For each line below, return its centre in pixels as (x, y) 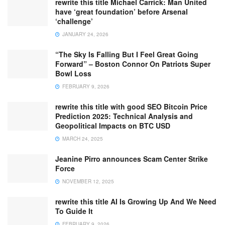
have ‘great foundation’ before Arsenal (122, 11)
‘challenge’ (74, 21)
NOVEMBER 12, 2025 (87, 181)
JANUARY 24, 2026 (85, 34)
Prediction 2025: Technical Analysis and (124, 116)
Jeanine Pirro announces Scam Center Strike (132, 158)
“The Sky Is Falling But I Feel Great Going (127, 54)
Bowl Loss (73, 73)
